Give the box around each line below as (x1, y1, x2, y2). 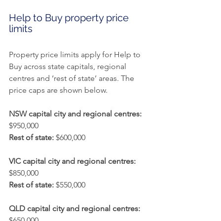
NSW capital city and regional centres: (9, 109, 142, 119)
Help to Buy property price (9, 12, 131, 24)
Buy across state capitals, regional (9, 62, 128, 72)
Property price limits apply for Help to (9, 50, 143, 60)
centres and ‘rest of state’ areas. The (9, 74, 136, 83)
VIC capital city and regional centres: (9, 156, 136, 166)
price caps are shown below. (9, 85, 108, 95)
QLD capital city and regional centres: (9, 204, 140, 214)
